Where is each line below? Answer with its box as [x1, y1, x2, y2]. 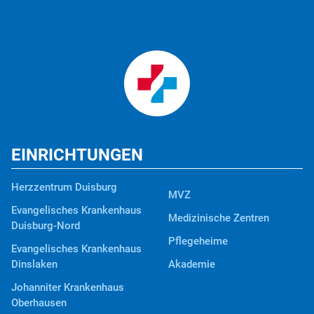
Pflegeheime [168, 235, 228, 248]
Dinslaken [11, 258, 57, 271]
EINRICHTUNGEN [11, 145, 143, 165]
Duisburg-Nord [11, 219, 80, 233]
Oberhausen [11, 296, 67, 310]
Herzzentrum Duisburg [11, 181, 117, 194]
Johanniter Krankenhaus [11, 281, 124, 294]
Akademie [168, 258, 215, 271]
